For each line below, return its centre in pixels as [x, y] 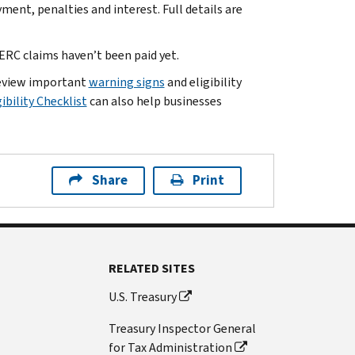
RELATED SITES [152, 268]
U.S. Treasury [143, 296]
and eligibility [203, 82]
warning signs [126, 82]
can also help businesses [154, 101]
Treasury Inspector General [183, 328]
